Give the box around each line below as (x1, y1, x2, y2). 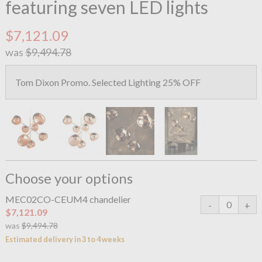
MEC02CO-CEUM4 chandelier (5, 194, 131, 205)
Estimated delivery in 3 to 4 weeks (5, 235, 125, 244)
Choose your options (5, 170, 133, 187)
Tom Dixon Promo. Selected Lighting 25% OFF (15, 76, 201, 88)
